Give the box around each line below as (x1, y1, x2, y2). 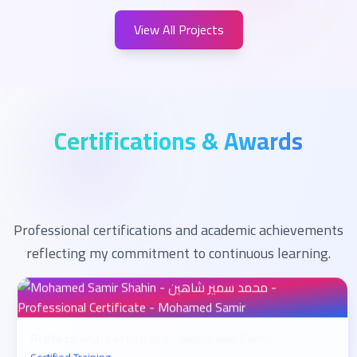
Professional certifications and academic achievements (14, 217, 343, 243)
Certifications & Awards (54, 119, 303, 163)
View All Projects (133, 18, 224, 41)
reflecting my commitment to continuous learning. (26, 240, 331, 266)
